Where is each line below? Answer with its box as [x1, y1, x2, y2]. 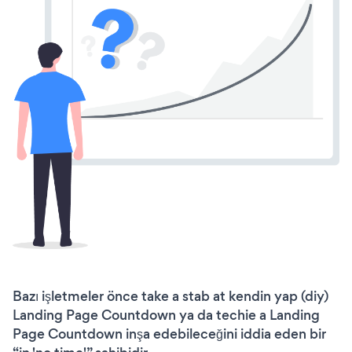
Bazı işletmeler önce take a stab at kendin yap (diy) [13, 286, 328, 306]
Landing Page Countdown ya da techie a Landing [13, 305, 320, 324]
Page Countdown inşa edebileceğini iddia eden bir [13, 324, 326, 343]
